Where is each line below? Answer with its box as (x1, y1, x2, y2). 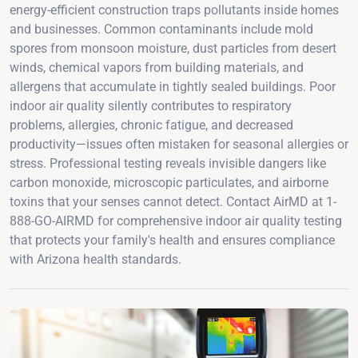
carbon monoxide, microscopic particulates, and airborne (10, 174, 328, 190)
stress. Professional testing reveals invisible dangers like (10, 155, 326, 171)
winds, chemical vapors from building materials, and (10, 59, 304, 75)
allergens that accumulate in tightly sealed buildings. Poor (10, 78, 336, 94)
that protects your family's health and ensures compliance (10, 232, 335, 248)
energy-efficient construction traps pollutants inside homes (10, 2, 339, 18)
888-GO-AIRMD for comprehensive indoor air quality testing (10, 213, 342, 229)
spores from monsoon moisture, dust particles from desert (10, 40, 336, 56)
